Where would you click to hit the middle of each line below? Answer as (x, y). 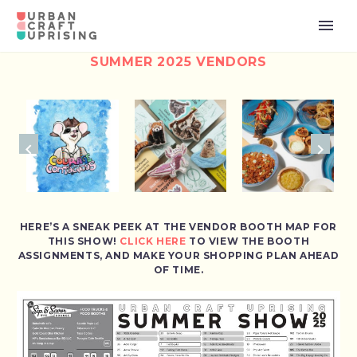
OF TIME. (178, 269)
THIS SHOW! (84, 241)
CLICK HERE (153, 241)
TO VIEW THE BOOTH (248, 241)
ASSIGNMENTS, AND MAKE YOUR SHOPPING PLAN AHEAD (178, 255)
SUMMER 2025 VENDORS (178, 62)
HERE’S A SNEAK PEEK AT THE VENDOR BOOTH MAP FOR (178, 226)
